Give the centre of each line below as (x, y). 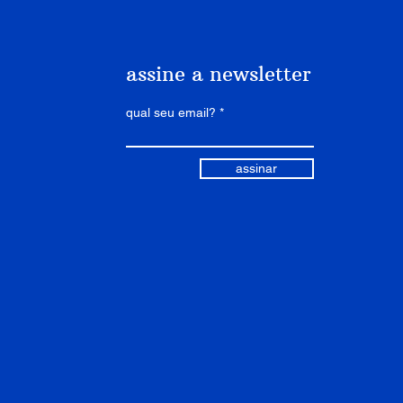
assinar (257, 168)
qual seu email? (170, 112)
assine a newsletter (218, 74)
